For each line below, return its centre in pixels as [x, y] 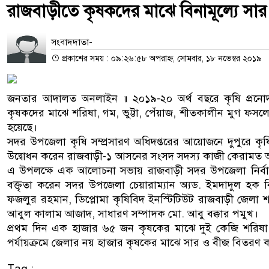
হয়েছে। [22, 127]
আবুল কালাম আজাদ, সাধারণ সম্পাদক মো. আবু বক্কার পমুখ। [133, 213]
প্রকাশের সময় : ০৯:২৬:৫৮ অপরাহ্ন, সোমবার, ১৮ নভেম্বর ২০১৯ [161, 58]
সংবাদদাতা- [72, 42]
